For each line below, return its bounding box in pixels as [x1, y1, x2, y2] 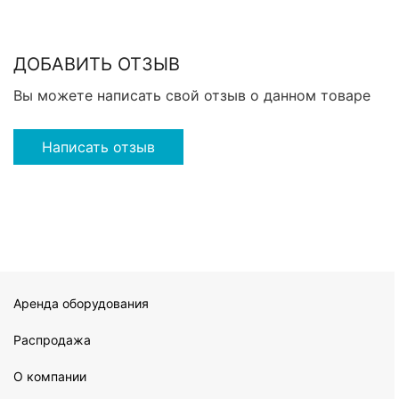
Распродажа [13, 332, 91, 347]
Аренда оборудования [13, 296, 149, 311]
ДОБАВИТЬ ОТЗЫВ [13, 53, 180, 75]
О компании [13, 369, 86, 384]
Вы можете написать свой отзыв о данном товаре [13, 86, 370, 104]
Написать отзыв [42, 138, 155, 156]
